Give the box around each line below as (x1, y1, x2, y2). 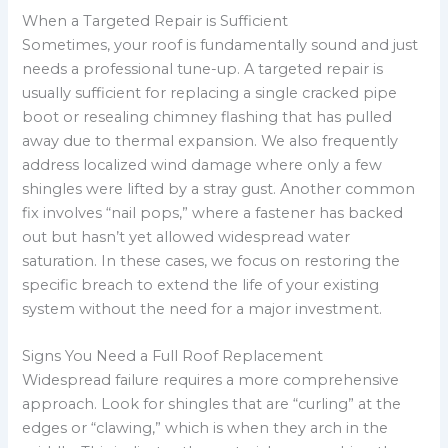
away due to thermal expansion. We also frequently (22, 131, 399, 150)
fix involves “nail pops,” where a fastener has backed (22, 203, 404, 222)
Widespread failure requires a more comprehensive (22, 371, 400, 390)
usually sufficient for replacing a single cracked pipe (22, 83, 398, 102)
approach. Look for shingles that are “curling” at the (22, 395, 402, 414)
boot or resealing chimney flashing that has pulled (22, 107, 393, 126)
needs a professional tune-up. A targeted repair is (22, 59, 384, 78)
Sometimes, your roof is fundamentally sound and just (22, 35, 419, 54)
